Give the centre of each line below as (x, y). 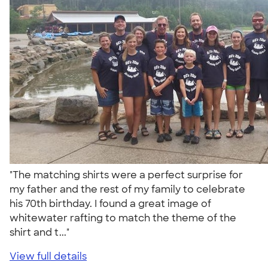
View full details (48, 256)
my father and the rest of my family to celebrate (127, 189)
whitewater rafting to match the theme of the (123, 218)
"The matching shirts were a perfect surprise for (126, 175)
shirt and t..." (42, 232)
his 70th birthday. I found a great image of (110, 203)
